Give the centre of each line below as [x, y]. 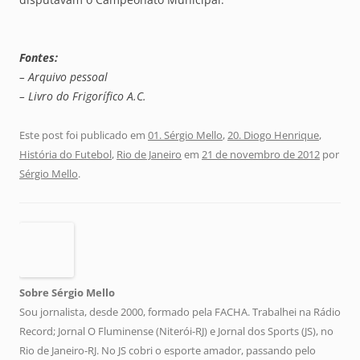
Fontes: [39, 57]
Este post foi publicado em [84, 135]
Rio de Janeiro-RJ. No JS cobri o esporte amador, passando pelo [168, 350]
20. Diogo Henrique [273, 135]
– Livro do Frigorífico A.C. [83, 96]
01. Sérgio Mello [185, 135]
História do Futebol [65, 154]
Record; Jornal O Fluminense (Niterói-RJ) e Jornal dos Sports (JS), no [176, 331]
